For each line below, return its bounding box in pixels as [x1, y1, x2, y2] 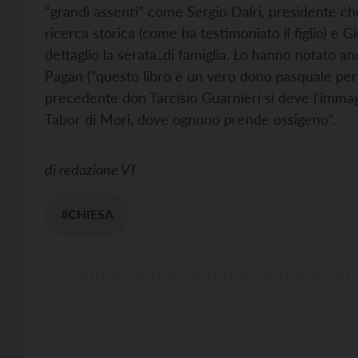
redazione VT [59, 161, 137, 178]
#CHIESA [61, 206, 113, 221]
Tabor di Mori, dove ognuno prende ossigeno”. [45, 110, 336, 128]
